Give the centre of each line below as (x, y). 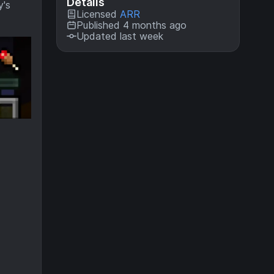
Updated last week (120, 36)
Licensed (98, 14)
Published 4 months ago (131, 25)
